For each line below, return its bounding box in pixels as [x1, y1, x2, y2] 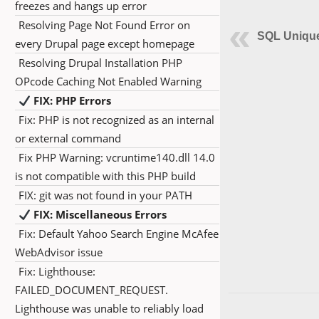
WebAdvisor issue [15, 245, 103, 259]
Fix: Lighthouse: [19, 264, 95, 278]
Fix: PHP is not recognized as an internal [19, 113, 214, 127]
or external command [15, 131, 121, 145]
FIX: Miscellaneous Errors [31, 207, 167, 221]
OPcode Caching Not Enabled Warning [15, 74, 202, 88]
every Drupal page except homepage [15, 36, 194, 51]
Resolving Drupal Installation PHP [19, 56, 182, 70]
